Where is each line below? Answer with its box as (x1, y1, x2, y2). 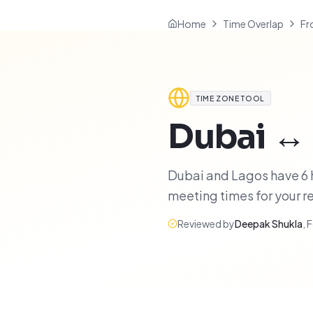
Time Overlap (223, 17, 284, 30)
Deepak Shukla (235, 217, 303, 230)
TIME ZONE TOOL (196, 93, 265, 103)
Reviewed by (177, 217, 235, 230)
